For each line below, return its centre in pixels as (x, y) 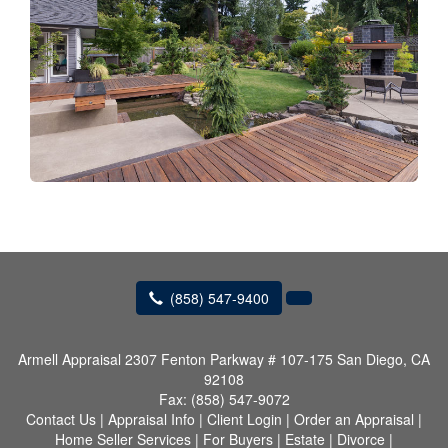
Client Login (244, 419)
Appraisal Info (151, 419)
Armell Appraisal (69, 359)
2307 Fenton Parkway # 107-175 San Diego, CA (277, 359)
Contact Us (61, 419)
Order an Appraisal (354, 419)
